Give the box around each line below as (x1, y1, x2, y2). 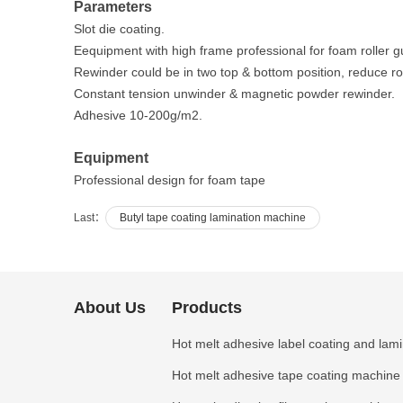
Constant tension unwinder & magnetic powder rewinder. (74, 86, 395, 102)
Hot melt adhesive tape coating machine (172, 368, 400, 383)
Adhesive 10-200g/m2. (74, 108, 202, 123)
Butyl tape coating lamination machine (120, 211, 306, 225)
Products (172, 299, 242, 318)
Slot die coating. (74, 22, 165, 37)
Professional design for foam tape (74, 173, 265, 188)
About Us (74, 299, 146, 318)
